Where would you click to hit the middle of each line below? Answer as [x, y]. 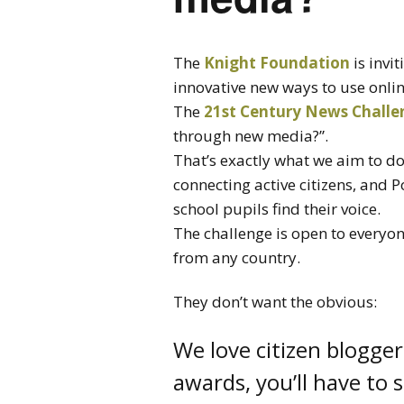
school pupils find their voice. [277, 208]
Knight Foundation [277, 62]
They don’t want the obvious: [275, 301]
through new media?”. [251, 135]
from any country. [237, 257]
